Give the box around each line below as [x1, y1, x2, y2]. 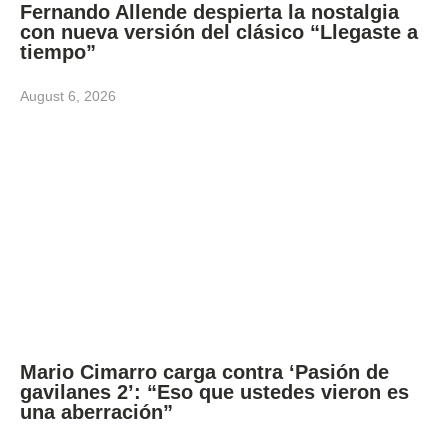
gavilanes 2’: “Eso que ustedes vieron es [20, 380, 409, 403]
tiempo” [20, 40, 96, 63]
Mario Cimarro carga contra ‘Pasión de [20, 360, 389, 383]
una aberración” [20, 400, 173, 423]
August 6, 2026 [20, 87, 116, 104]
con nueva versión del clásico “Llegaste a [20, 20, 418, 43]
